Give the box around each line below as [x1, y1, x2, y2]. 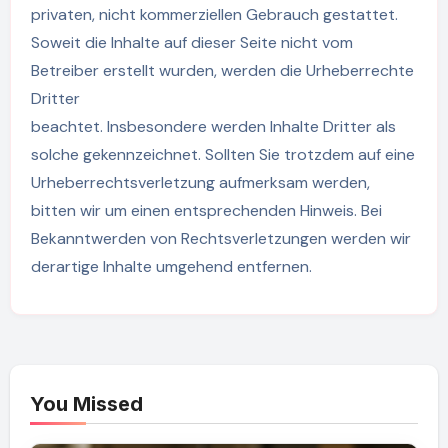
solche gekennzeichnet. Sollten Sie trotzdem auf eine [30, 144, 415, 166]
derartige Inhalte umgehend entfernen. [30, 256, 312, 278]
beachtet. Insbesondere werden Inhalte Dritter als [30, 116, 396, 138]
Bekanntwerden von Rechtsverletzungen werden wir [30, 228, 411, 250]
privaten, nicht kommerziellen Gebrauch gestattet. [30, 4, 398, 26]
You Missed [29, 391, 143, 416]
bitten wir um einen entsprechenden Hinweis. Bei [30, 200, 382, 222]
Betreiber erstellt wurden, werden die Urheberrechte [30, 60, 414, 82]
